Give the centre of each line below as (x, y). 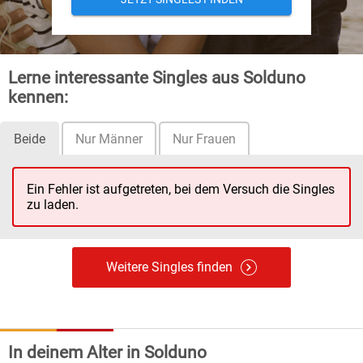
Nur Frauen (204, 139)
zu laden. (53, 204)
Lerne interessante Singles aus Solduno (157, 78)
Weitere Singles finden (169, 267)
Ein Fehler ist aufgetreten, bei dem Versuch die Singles (181, 189)
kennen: (38, 98)
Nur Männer (109, 139)
